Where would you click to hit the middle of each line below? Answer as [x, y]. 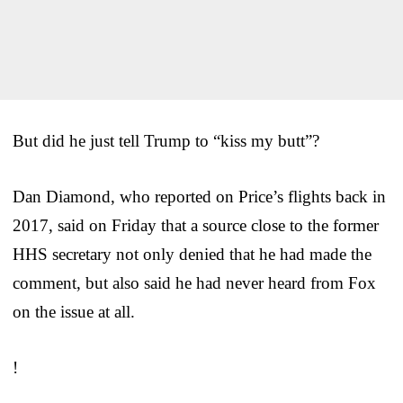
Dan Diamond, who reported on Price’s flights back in [199, 196]
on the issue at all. [74, 311]
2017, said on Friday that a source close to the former [196, 225]
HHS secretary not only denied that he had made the [192, 254]
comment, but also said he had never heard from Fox [194, 282]
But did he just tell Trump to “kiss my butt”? [166, 140]
